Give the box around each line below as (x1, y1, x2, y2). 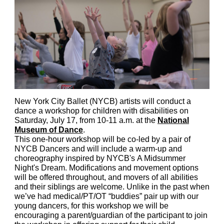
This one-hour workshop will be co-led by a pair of (14, 135, 190, 143)
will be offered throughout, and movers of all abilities (14, 173, 198, 181)
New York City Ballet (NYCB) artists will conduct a (14, 97, 191, 105)
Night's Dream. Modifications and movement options (14, 163, 198, 172)
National (157, 116, 189, 124)
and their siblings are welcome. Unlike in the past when (14, 182, 209, 191)
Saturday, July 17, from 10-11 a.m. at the (14, 116, 157, 124)
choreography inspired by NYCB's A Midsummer (14, 154, 185, 162)
